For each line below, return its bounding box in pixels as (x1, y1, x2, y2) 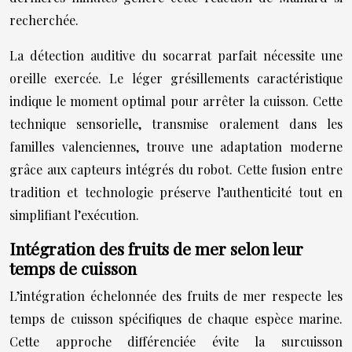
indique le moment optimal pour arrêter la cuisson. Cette (9, 93, 343, 109)
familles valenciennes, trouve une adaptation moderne (9, 138, 343, 155)
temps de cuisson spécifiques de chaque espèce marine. (9, 310, 343, 327)
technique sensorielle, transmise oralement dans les (9, 115, 343, 132)
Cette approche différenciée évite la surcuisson (9, 333, 343, 350)
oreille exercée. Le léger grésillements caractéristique (9, 70, 343, 86)
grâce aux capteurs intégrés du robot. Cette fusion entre (9, 161, 343, 178)
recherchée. (9, 12, 79, 28)
